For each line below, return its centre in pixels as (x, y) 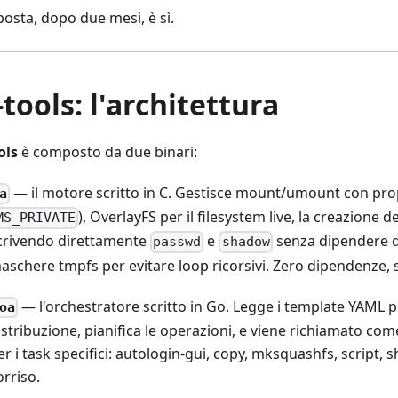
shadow (246, 242)
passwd (177, 242)
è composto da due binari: (107, 152)
